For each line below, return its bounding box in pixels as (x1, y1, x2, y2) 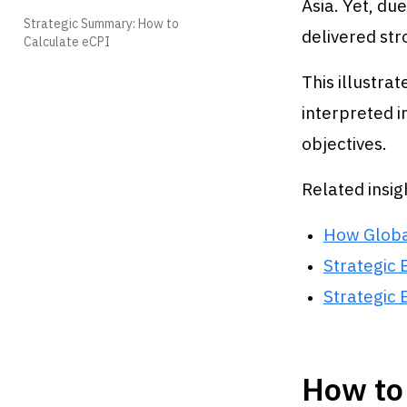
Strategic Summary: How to (24, 15, 179, 32)
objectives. (302, 133, 387, 154)
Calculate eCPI (24, 34, 110, 50)
